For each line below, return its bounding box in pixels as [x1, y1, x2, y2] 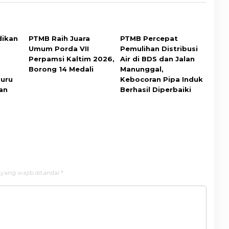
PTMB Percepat [120, 34, 178, 42]
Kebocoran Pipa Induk [120, 75, 203, 83]
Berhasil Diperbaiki [120, 85, 191, 94]
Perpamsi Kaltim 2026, [29, 54, 115, 63]
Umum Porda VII [29, 44, 89, 53]
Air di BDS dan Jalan [120, 54, 195, 63]
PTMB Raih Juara [29, 34, 90, 42]
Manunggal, [120, 64, 164, 73]
